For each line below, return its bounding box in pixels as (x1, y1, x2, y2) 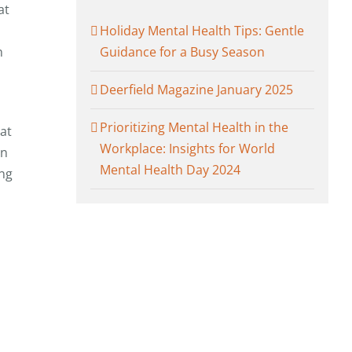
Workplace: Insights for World (100, 140, 275, 157)
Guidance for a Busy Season (100, 43, 265, 60)
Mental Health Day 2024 (100, 161, 240, 178)
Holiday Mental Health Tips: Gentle (100, 22, 304, 39)
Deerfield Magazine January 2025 (100, 81, 293, 98)
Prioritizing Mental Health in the (100, 119, 288, 136)
